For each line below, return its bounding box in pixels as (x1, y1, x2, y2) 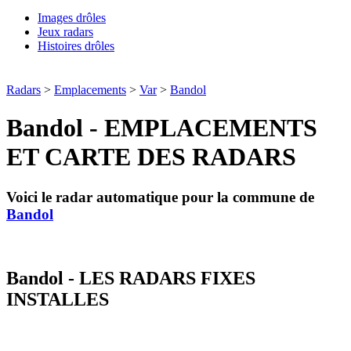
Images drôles (38, 11, 106, 24)
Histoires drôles (38, 39, 114, 52)
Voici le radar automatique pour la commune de (6, 188, 314, 205)
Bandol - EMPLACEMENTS (6, 114, 317, 143)
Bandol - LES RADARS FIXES (6, 267, 255, 288)
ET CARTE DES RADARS (6, 143, 296, 172)
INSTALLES (6, 288, 109, 309)
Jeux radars (38, 25, 93, 38)
